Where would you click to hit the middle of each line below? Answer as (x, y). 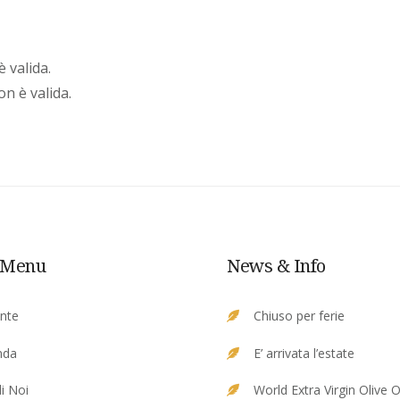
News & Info (276, 266)
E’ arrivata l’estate (304, 353)
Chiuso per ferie (299, 316)
